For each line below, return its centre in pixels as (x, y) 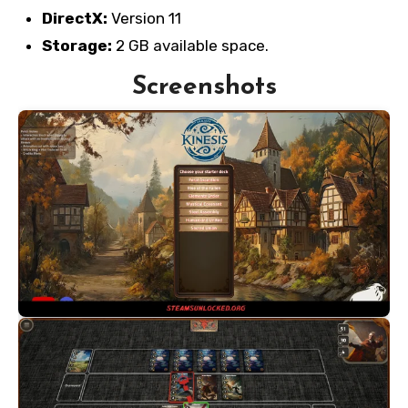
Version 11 (144, 19)
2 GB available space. (190, 46)
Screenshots (204, 88)
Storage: (76, 46)
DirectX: (74, 19)
